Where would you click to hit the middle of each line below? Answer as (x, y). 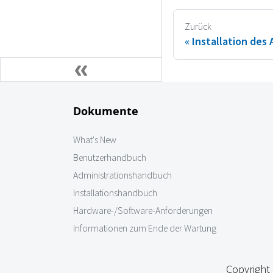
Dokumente (106, 111)
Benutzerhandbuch (110, 158)
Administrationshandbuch (122, 175)
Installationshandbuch (115, 193)
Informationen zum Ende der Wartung (145, 229)
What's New (95, 140)
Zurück (198, 26)
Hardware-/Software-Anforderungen (143, 211)
